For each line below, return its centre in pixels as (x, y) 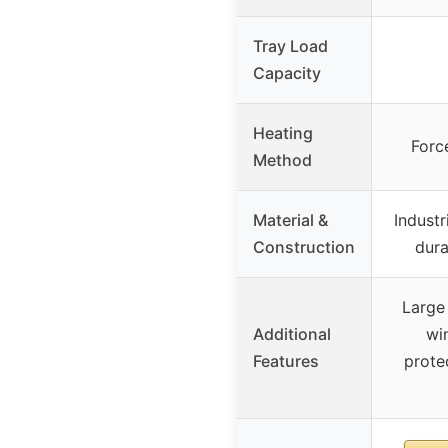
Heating (283, 132)
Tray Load (290, 45)
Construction (304, 246)
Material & (290, 219)
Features (286, 360)
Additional (292, 333)
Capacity (287, 72)
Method (282, 159)
